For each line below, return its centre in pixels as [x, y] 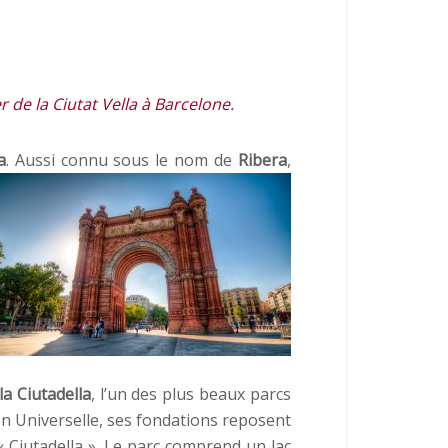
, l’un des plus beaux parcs [190, 393]
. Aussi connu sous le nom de [122, 159]
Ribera [263, 159]
